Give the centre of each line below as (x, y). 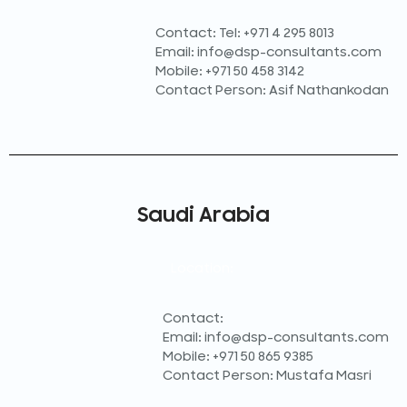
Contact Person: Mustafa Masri (267, 376)
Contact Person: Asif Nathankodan (272, 91)
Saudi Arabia (203, 214)
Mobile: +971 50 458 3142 (230, 72)
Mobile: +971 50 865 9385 (238, 357)
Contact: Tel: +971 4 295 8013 (245, 34)
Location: (203, 268)
